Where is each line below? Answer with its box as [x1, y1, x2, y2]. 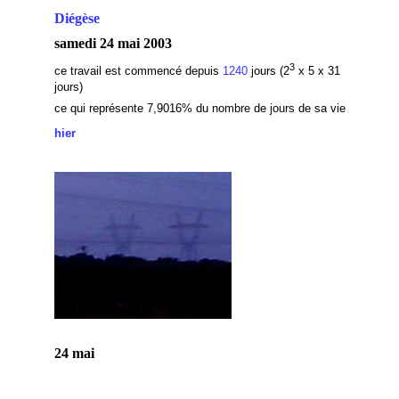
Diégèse [53, 11, 100, 26]
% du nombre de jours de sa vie [181, 102, 346, 115]
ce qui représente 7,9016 [53, 102, 182, 115]
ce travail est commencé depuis [53, 64, 223, 78]
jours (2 [247, 64, 289, 78]
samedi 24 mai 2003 [53, 36, 172, 51]
